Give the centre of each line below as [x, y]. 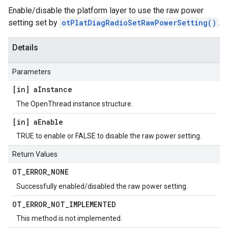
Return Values [35, 154]
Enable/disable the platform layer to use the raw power [106, 10]
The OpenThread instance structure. [75, 104]
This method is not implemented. [69, 218]
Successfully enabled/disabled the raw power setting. [102, 186]
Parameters [32, 72]
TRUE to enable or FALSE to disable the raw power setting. [109, 136]
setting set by [34, 23]
